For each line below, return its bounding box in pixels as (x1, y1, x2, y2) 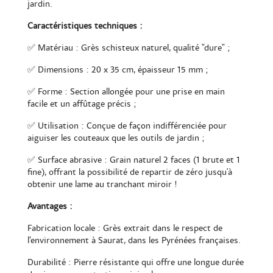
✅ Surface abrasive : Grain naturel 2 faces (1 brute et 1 (27, 154, 240, 166)
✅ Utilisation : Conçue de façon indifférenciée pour (27, 119, 227, 132)
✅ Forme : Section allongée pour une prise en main (27, 85, 225, 97)
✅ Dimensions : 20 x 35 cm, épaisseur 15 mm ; (27, 63, 208, 76)
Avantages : (27, 200, 73, 212)
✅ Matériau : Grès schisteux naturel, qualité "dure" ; (27, 41, 230, 54)
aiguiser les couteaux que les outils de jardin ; (27, 132, 205, 144)
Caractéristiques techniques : (27, 19, 143, 32)
